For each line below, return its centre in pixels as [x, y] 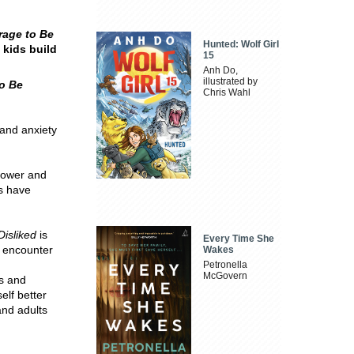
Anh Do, [221, 71]
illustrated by [231, 82]
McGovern [226, 275]
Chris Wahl [227, 93]
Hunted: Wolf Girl [241, 45]
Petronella [226, 264]
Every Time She [239, 238]
